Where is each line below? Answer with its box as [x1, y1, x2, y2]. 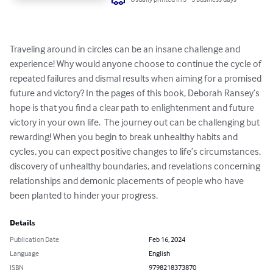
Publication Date [10, 235, 59, 244]
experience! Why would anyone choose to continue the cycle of [10, 57, 263, 70]
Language [10, 249, 39, 258]
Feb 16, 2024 [149, 235, 185, 244]
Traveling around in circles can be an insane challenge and [10, 43, 242, 55]
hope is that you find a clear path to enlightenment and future [10, 101, 256, 114]
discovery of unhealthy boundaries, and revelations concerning [10, 160, 262, 172]
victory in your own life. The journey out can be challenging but [10, 116, 261, 129]
